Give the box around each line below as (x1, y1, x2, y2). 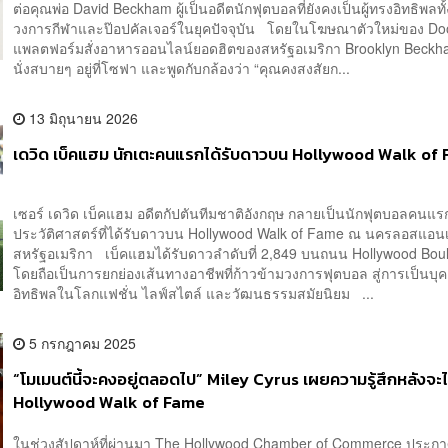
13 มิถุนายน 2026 (25, 107, 139, 128)
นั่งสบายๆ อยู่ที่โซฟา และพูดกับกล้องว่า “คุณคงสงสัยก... (13, 57, 351, 78)
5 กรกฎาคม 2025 (25, 332, 137, 353)
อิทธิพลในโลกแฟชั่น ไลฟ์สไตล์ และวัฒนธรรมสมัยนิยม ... (13, 282, 375, 303)
